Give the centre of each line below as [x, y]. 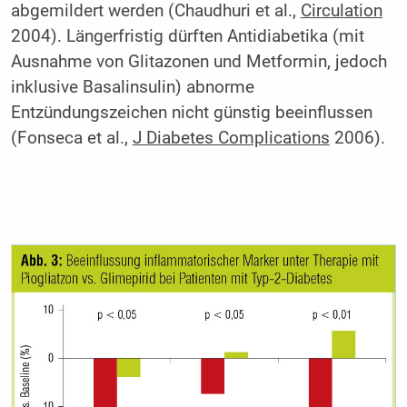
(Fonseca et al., [71, 138]
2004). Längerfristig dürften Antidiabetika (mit [187, 36]
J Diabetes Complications [231, 138]
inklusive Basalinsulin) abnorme [132, 87]
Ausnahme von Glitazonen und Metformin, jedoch [199, 61]
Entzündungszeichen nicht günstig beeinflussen [191, 112]
